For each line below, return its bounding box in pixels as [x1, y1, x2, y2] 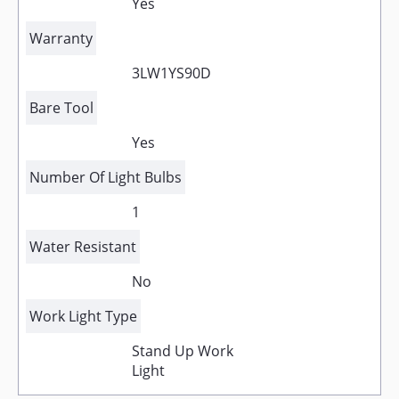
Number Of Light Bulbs [29, 167, 182, 187]
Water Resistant [29, 237, 136, 256]
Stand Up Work [131, 341, 233, 361]
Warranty [29, 28, 93, 48]
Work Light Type [29, 306, 137, 326]
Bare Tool [29, 98, 94, 118]
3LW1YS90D [131, 63, 211, 83]
